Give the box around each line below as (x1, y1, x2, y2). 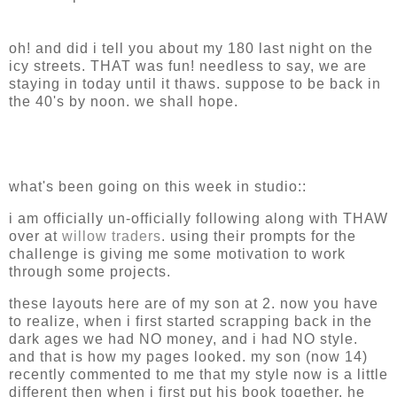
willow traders (62, 229, 161, 245)
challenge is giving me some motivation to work (9, 246, 346, 262)
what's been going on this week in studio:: (9, 179, 307, 195)
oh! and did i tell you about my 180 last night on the (9, 41, 373, 57)
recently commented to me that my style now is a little (9, 366, 388, 382)
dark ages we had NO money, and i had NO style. (9, 331, 358, 346)
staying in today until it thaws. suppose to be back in (9, 76, 381, 92)
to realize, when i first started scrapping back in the (9, 313, 372, 329)
